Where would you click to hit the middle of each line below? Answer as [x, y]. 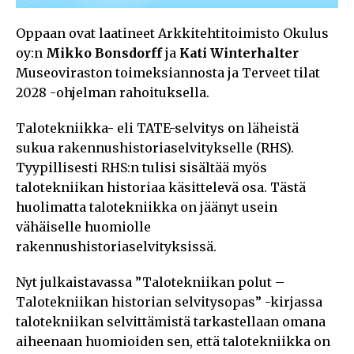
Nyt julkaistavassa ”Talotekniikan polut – [150, 282]
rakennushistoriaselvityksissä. [116, 246]
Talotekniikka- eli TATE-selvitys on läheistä [157, 128]
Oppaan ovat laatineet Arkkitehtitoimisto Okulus [172, 33]
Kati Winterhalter [239, 53]
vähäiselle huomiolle [83, 226]
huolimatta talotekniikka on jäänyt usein [147, 207]
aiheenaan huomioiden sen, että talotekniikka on [173, 341]
